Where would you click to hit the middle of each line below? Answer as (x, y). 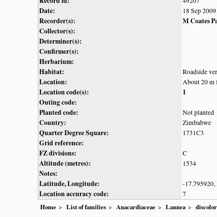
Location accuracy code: (74, 194)
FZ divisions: (58, 153)
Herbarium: (57, 61)
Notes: (48, 173)
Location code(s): (64, 92)
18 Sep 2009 (199, 10)
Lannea (176, 207)
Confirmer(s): (59, 51)
